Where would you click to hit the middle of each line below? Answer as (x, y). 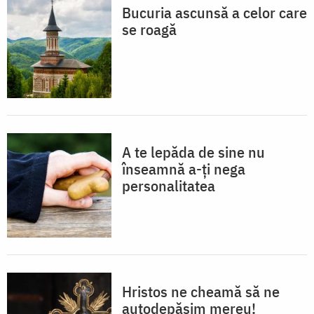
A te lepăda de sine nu (193, 151)
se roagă (149, 29)
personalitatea (169, 185)
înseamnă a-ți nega (184, 168)
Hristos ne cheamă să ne (201, 291)
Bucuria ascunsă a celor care (214, 12)
